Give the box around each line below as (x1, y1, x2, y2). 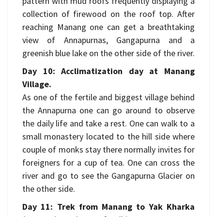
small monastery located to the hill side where (22, 131, 195, 142)
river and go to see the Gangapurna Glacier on (22, 170, 195, 181)
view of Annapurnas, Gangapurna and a (22, 34, 195, 46)
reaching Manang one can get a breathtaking (22, 21, 195, 32)
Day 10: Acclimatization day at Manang (22, 65, 195, 77)
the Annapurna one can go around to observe (22, 105, 195, 116)
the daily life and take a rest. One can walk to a (22, 118, 195, 129)
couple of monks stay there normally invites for (22, 144, 195, 155)
